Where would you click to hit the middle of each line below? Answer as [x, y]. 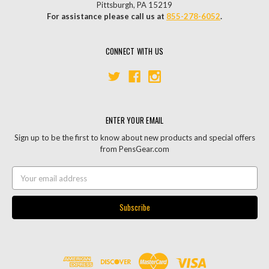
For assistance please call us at [107, 16]
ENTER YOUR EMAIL [134, 120]
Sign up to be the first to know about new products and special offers [134, 137]
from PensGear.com [134, 149]
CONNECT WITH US [134, 51]
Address [26, 183]
